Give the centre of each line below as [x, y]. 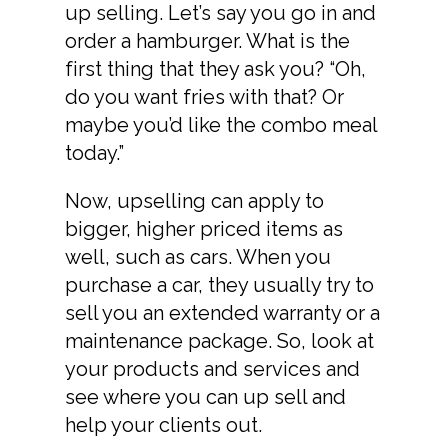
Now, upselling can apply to [194, 200]
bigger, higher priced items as [204, 228]
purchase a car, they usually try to [219, 284]
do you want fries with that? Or [204, 96]
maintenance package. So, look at [219, 340]
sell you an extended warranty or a [222, 312]
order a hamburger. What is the [207, 40]
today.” [94, 152]
